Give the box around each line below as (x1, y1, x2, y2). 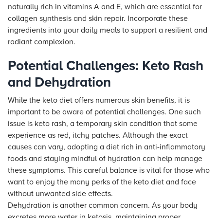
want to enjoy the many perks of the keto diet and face (8, 177, 196, 187)
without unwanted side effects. (8, 189, 113, 199)
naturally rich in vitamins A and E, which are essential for (8, 2, 202, 12)
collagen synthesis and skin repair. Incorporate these (8, 14, 188, 23)
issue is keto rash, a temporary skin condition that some (8, 119, 198, 128)
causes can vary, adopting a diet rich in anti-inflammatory (8, 142, 205, 152)
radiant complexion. (8, 37, 75, 47)
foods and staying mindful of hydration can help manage (8, 154, 202, 163)
